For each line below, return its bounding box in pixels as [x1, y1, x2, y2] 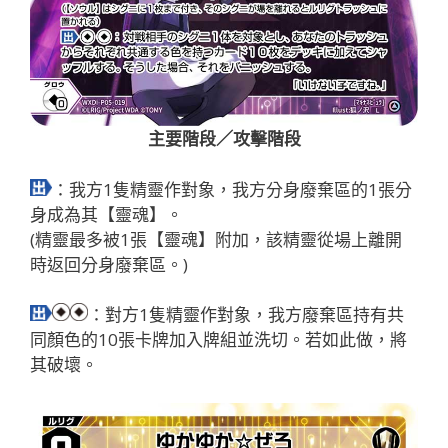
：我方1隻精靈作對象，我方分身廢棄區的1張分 [52, 177, 412, 201]
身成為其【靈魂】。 [30, 202, 183, 226]
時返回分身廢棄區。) [30, 252, 188, 276]
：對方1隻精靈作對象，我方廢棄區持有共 [88, 303, 404, 327]
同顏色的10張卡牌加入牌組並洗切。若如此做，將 [30, 328, 407, 352]
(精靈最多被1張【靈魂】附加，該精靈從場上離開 [30, 227, 402, 251]
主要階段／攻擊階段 [147, 127, 301, 151]
